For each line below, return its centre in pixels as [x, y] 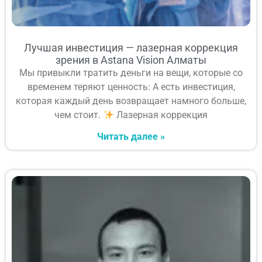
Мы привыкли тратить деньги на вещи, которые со [131, 73]
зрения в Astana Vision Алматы [131, 60]
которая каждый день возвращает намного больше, [131, 101]
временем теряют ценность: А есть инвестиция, [131, 87]
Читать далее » [131, 137]
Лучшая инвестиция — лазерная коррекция [131, 48]
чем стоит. [79, 115]
